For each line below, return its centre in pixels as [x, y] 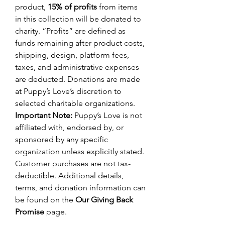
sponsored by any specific [62, 139]
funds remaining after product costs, [80, 43]
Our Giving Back [104, 200]
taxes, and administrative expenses [77, 67]
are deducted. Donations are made [78, 79]
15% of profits [72, 7]
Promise [30, 212]
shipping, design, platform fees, [72, 55]
